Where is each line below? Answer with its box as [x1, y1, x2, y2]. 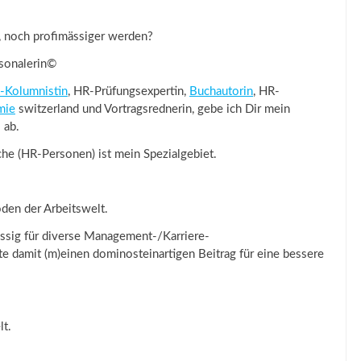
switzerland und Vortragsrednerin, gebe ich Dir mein [15, 103, 290, 115]
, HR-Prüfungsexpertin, [68, 85, 189, 98]
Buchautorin [189, 85, 253, 98]
